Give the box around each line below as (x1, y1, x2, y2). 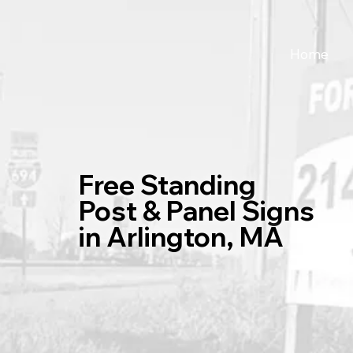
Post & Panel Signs (78, 193, 314, 227)
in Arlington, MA (78, 219, 284, 253)
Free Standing (78, 167, 256, 201)
